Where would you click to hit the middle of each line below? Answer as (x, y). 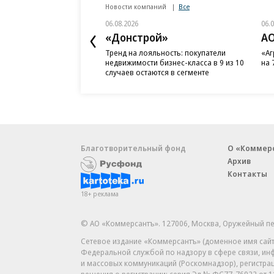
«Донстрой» (137, 37)
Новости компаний (137, 6)
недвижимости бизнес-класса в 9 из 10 (175, 62)
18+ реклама (100, 194)
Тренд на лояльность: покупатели (165, 53)
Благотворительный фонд (133, 148)
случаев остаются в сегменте (157, 72)
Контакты (247, 174)
